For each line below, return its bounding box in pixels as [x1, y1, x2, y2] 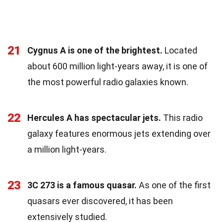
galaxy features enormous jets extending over [27, 128, 211, 139]
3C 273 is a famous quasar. [27, 179, 137, 190]
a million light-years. [27, 144, 107, 155]
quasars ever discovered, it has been [27, 195, 173, 206]
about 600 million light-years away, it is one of [27, 60, 208, 71]
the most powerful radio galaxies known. [27, 76, 188, 87]
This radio [161, 112, 203, 123]
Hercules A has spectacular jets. [27, 112, 161, 123]
